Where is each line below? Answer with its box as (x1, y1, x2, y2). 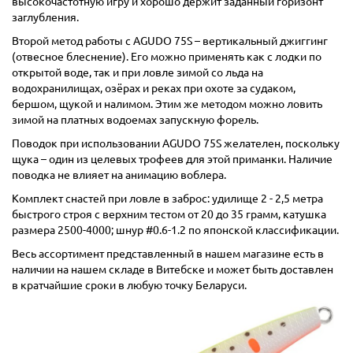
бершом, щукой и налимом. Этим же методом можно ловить (12, 98, 322, 111)
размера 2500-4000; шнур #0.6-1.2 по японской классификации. (12, 224, 339, 237)
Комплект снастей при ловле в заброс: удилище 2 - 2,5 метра (12, 192, 323, 206)
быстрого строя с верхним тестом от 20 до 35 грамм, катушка (12, 208, 326, 221)
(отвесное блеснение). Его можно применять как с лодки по (12, 50, 321, 64)
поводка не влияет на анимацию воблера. (12, 169, 226, 182)
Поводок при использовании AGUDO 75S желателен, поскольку (12, 137, 340, 150)
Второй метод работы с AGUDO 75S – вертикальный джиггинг (12, 35, 328, 48)
